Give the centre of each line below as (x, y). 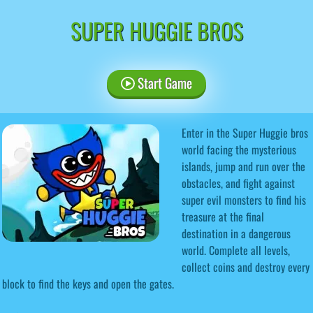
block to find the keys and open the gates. (88, 283)
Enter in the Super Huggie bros (245, 132)
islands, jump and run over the (243, 166)
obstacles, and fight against (238, 183)
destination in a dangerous (236, 233)
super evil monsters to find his (244, 199)
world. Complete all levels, (236, 250)
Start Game (163, 82)
